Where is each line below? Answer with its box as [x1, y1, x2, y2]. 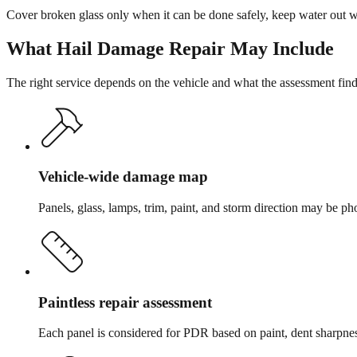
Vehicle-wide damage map [38, 168, 208, 186]
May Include [226, 37, 334, 59]
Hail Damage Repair [57, 37, 226, 59]
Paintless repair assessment [38, 293, 212, 311]
